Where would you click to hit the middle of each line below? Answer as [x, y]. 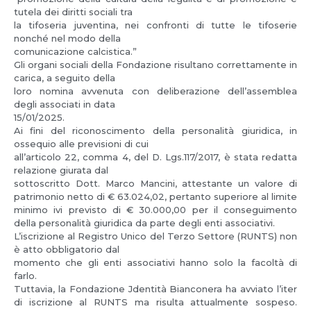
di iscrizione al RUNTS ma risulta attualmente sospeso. [155, 302]
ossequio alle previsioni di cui [81, 144]
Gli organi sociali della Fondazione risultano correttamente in [155, 65]
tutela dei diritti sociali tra [73, 12]
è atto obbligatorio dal [67, 250]
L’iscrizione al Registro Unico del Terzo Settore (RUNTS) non [155, 236]
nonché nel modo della [67, 39]
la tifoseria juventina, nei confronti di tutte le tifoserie [155, 25]
